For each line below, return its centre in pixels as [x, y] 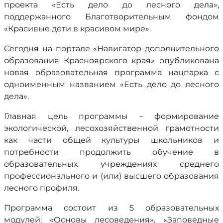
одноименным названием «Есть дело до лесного [111, 84]
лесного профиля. [42, 188]
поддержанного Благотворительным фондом [111, 17]
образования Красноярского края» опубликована [111, 60]
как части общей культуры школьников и [111, 140]
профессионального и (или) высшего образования [111, 176]
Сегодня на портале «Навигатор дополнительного [111, 49]
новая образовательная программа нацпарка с [111, 72]
